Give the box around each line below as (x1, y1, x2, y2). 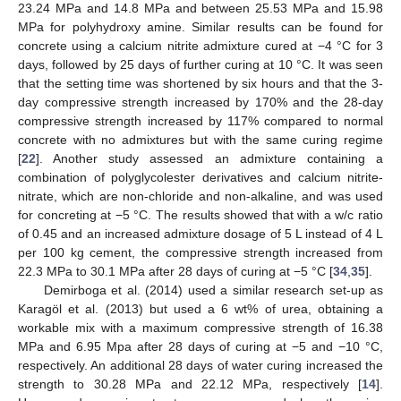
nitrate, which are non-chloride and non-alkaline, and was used (18, 188, 383, 203)
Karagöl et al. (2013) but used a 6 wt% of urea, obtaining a (18, 301, 383, 316)
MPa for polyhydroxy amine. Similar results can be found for (18, 19, 383, 34)
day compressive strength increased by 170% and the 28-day (18, 94, 383, 109)
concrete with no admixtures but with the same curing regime (18, 132, 383, 147)
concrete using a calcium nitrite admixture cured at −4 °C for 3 (18, 38, 383, 53)
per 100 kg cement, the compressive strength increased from (18, 244, 383, 260)
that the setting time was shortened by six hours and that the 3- (18, 75, 383, 90)
